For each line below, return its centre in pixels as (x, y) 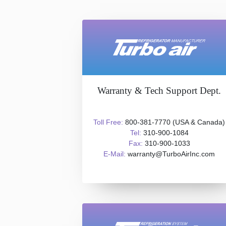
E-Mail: (115, 154)
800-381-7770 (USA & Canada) (174, 122)
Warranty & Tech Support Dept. (159, 91)
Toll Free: (108, 122)
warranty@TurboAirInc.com (170, 154)
